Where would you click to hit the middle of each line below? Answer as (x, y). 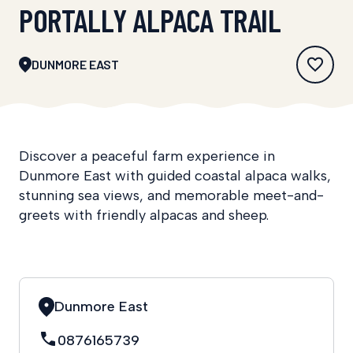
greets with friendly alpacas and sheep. (144, 215)
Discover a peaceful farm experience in (147, 156)
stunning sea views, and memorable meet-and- (171, 195)
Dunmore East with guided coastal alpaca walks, (175, 175)
